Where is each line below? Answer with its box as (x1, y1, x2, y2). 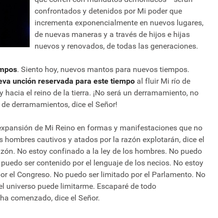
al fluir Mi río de (137, 76, 190, 86)
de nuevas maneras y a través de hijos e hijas (35, 30, 190, 39)
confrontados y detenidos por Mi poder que (35, 6, 182, 16)
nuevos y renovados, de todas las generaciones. (35, 41, 198, 51)
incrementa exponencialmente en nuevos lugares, (35, 18, 203, 28)
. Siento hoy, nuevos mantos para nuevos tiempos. (17, 65, 189, 74)
